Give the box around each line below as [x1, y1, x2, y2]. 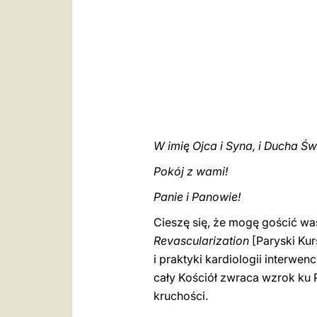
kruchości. [154, 289, 208, 303]
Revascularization [154, 234, 249, 248]
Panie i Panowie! [154, 190, 241, 204]
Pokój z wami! [154, 164, 228, 178]
